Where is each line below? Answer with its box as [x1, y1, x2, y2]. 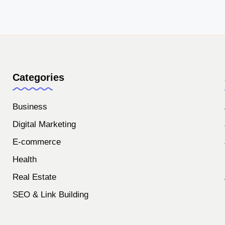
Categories [12, 72, 64, 83]
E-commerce [12, 137, 61, 147]
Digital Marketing [12, 120, 76, 129]
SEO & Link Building [12, 190, 88, 199]
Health [12, 155, 37, 164]
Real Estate [12, 172, 56, 182]
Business [12, 102, 47, 111]
